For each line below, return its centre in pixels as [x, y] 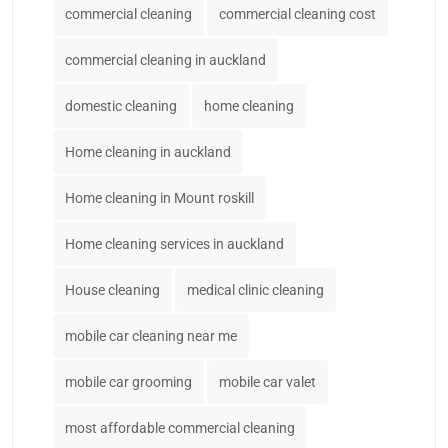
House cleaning [112, 289]
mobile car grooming [128, 381]
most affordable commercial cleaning [180, 427]
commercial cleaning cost [297, 13]
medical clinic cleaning [255, 289]
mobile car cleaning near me [151, 335]
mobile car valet [267, 381]
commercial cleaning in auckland [165, 59]
